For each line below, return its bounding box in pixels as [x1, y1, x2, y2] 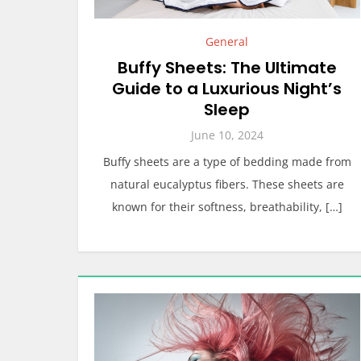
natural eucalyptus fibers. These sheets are [110, 176, 344, 192]
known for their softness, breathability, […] [111, 199, 342, 214]
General [205, 34, 249, 49]
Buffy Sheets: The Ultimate [117, 56, 337, 79]
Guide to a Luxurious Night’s [112, 77, 342, 100]
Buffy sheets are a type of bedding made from [102, 154, 351, 169]
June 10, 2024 [190, 127, 263, 143]
